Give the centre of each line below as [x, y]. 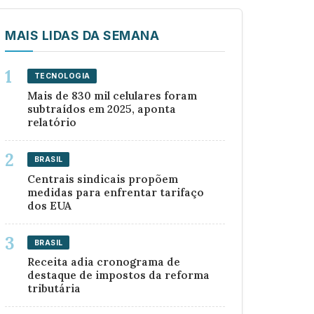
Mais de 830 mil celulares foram [112, 95]
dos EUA [49, 205]
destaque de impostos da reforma [118, 275]
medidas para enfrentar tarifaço [116, 192]
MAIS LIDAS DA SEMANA [82, 35]
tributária [54, 289]
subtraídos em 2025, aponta [102, 109]
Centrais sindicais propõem [103, 179]
